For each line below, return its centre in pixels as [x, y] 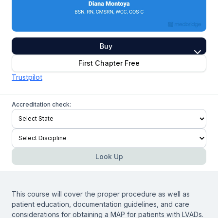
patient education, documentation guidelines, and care [100, 204]
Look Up [109, 156]
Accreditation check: [41, 104]
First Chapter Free [109, 63]
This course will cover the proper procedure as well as [101, 194]
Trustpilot [27, 77]
